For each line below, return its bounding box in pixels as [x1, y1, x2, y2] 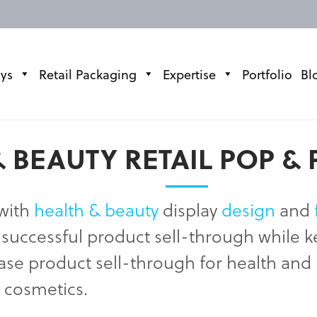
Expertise [163, 64, 216, 83]
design [221, 196, 275, 222]
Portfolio [242, 64, 292, 83]
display [158, 196, 221, 222]
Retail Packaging [39, 64, 137, 83]
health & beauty [34, 196, 158, 222]
